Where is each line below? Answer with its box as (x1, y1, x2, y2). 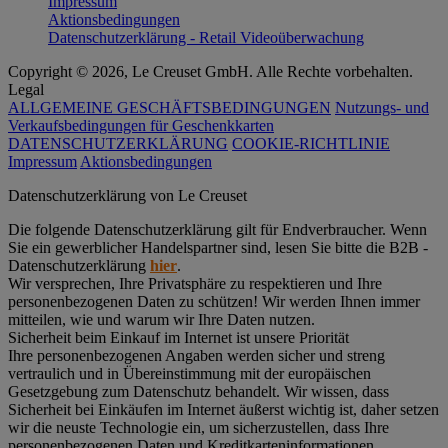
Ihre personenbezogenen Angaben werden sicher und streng (8, 346, 385, 364)
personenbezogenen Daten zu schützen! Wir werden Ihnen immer (8, 292, 420, 310)
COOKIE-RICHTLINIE (232, 134, 390, 152)
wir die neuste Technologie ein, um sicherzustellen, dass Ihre (8, 418, 389, 436)
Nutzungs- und (335, 98, 429, 116)
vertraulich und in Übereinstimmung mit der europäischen (8, 364, 371, 382)
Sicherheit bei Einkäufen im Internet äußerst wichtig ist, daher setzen (8, 400, 439, 418)
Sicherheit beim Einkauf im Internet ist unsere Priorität (8, 328, 349, 346)
